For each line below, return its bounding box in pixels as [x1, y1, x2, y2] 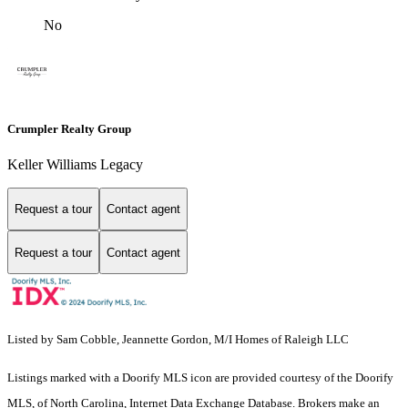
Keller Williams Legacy [7, 156, 143, 172]
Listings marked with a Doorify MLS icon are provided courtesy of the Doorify [7, 371, 393, 385]
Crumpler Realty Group [7, 121, 131, 136]
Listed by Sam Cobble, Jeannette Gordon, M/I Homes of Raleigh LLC [7, 332, 349, 347]
